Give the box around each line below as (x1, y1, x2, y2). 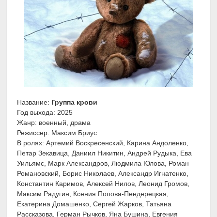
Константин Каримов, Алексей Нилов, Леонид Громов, (17, 180, 189, 188)
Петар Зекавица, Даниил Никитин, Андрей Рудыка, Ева (17, 149, 192, 157)
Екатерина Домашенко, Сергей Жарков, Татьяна (17, 200, 171, 208)
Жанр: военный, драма (17, 119, 91, 127)
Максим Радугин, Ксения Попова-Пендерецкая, (17, 190, 169, 198)
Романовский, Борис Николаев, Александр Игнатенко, (17, 170, 188, 178)
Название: (17, 98, 51, 107)
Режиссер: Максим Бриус (17, 129, 97, 137)
